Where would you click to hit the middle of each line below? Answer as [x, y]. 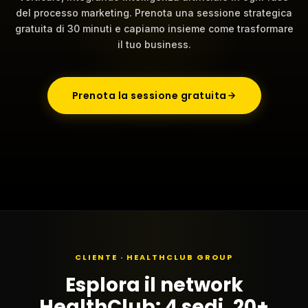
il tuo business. [154, 44]
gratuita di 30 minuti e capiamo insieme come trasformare [154, 28]
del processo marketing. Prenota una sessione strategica [154, 12]
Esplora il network [154, 285]
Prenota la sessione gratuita [149, 95]
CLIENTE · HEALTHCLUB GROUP [154, 257]
